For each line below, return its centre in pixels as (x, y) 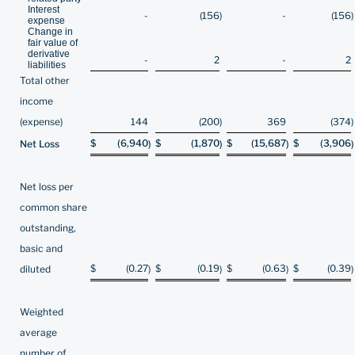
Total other (45, 80)
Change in (50, 32)
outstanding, (48, 228)
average (38, 332)
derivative (49, 54)
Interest (44, 10)
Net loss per (47, 187)
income (36, 101)
